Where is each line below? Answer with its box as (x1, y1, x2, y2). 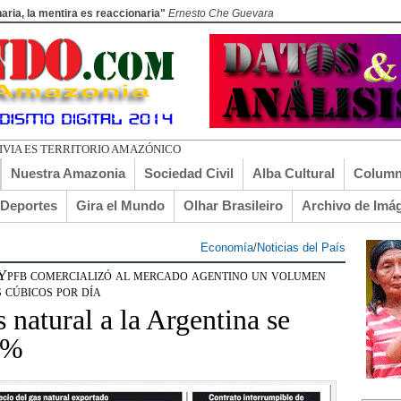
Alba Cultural (252, 166, 335, 181)
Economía (200, 241, 253, 254)
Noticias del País (257, 241, 346, 254)
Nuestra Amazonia (11, 166, 125, 181)
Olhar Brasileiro (183, 198, 283, 213)
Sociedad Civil (144, 166, 234, 181)
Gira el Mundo (76, 198, 165, 213)
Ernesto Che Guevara (168, 7, 274, 20)
